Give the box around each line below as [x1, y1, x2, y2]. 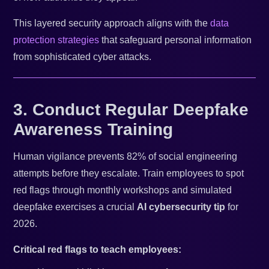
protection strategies [13, 35, 100, 46]
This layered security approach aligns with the [13, 18, 211, 29]
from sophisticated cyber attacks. [13, 52, 152, 62]
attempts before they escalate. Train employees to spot [13, 168, 244, 179]
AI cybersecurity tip [137, 202, 226, 213]
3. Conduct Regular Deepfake [13, 100, 249, 119]
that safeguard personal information [99, 35, 252, 46]
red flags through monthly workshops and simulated [13, 185, 232, 196]
